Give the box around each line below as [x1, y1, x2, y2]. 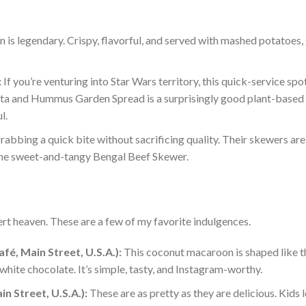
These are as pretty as [87, 286, 193, 300]
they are [193, 286, 231, 300]
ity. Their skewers [206, 133, 290, 146]
